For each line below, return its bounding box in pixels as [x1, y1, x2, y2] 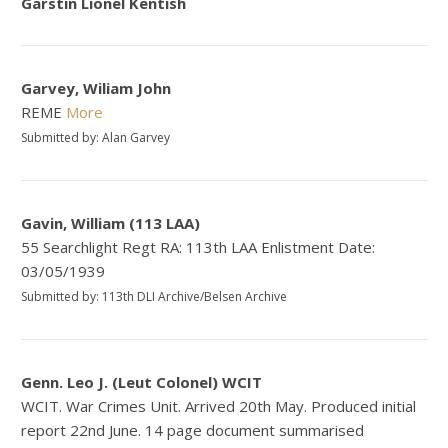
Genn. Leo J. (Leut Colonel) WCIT [21, 372, 263, 393]
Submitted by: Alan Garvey [21, 129, 171, 147]
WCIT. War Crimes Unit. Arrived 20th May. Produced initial [21, 396, 417, 417]
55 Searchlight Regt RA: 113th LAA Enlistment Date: [21, 237, 376, 258]
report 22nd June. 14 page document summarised [21, 420, 365, 441]
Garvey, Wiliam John [21, 78, 172, 99]
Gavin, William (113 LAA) [21, 213, 201, 234]
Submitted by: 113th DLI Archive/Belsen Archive [21, 288, 288, 306]
